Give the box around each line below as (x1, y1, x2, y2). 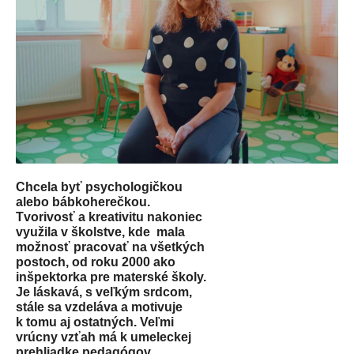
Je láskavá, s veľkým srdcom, (16, 284, 192, 299)
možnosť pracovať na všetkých (16, 239, 205, 254)
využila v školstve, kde (16, 224, 153, 239)
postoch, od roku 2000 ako (16, 254, 175, 269)
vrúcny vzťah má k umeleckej (16, 330, 191, 344)
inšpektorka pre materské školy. (16, 269, 206, 284)
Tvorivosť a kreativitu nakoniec (16, 209, 202, 224)
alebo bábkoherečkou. (16, 194, 150, 209)
